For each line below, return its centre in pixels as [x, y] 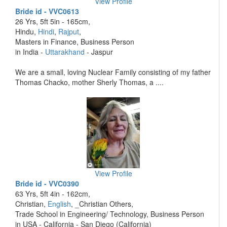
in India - [30, 52]
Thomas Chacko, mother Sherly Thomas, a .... [89, 82]
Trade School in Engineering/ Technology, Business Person [110, 214]
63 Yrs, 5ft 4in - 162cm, [53, 194]
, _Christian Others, [102, 204]
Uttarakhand [65, 52]
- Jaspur [99, 52]
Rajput [69, 31]
